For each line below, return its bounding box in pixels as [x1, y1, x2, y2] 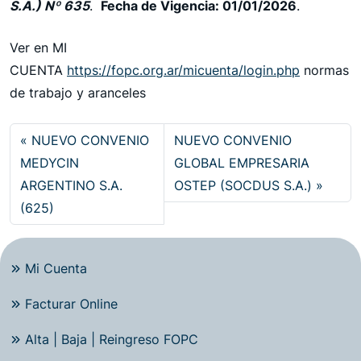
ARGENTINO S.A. [20, 177, 122, 193]
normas [300, 62, 349, 78]
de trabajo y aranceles [10, 85, 146, 101]
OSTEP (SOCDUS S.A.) [174, 177, 313, 193]
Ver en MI [10, 39, 67, 56]
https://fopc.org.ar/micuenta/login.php [67, 62, 300, 78]
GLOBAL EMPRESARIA [174, 155, 310, 171]
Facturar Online [25, 296, 118, 312]
